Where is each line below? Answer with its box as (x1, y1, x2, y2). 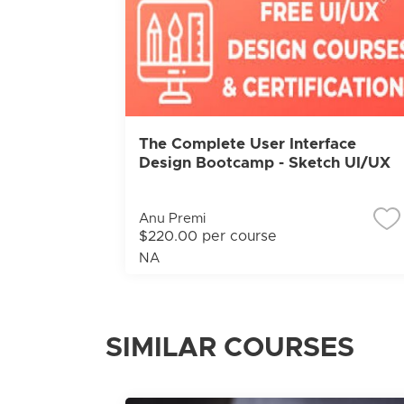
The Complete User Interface (138, 136, 356, 151)
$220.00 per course (138, 229, 277, 243)
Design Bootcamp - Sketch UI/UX (138, 155, 390, 170)
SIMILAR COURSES (106, 335, 354, 362)
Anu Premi (138, 212, 206, 225)
